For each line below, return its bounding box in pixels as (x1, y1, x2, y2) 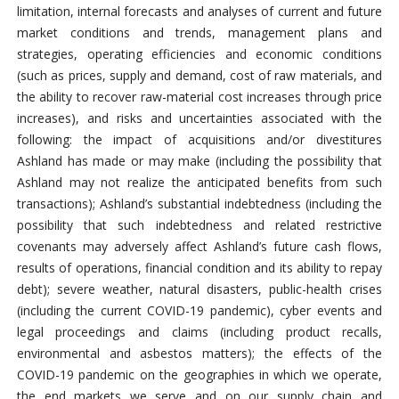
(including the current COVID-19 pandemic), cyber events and (16, 301, 383, 319)
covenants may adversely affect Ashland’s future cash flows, (16, 237, 383, 255)
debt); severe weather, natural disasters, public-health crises (16, 280, 383, 297)
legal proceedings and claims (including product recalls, (16, 322, 383, 340)
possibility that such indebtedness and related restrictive (16, 216, 383, 233)
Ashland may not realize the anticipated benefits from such (16, 173, 383, 191)
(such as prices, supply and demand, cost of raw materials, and (16, 66, 383, 84)
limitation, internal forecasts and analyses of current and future (16, 2, 383, 20)
